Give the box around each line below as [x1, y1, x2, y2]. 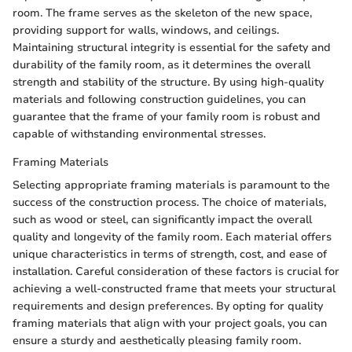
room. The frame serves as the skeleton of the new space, [13, 5, 312, 20]
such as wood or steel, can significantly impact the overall [13, 211, 312, 227]
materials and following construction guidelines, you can [13, 91, 306, 107]
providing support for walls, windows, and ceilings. [13, 22, 279, 38]
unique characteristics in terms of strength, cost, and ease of [13, 246, 327, 262]
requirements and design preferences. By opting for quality [13, 298, 323, 313]
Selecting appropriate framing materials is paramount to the [13, 177, 330, 192]
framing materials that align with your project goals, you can [13, 315, 327, 331]
